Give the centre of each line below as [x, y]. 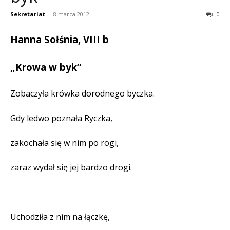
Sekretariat [28, 14]
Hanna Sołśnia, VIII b [60, 40]
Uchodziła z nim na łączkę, [60, 217]
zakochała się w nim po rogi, [64, 143]
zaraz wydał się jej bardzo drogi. [71, 168]
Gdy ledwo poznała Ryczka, [61, 118]
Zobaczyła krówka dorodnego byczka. [82, 94]
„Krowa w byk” [46, 67]
